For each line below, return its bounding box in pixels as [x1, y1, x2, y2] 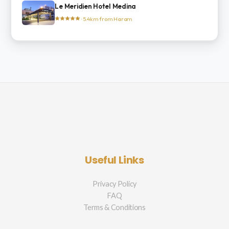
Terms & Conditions [83, 203, 146, 212]
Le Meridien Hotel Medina [55, 2, 136, 10]
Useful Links [85, 153, 144, 168]
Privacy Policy [93, 179, 136, 189]
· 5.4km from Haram [80, 15, 133, 22]
